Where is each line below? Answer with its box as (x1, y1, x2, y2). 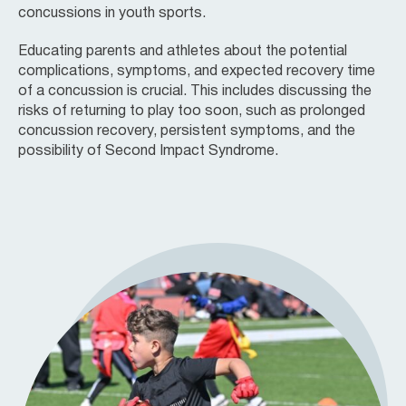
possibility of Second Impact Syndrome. (18, 144, 278, 158)
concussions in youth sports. (18, 6, 206, 20)
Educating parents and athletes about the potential (18, 44, 347, 58)
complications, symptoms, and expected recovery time (18, 64, 375, 78)
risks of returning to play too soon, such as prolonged (18, 104, 365, 118)
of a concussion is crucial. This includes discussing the (18, 84, 372, 98)
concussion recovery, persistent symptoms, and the (18, 124, 355, 138)
